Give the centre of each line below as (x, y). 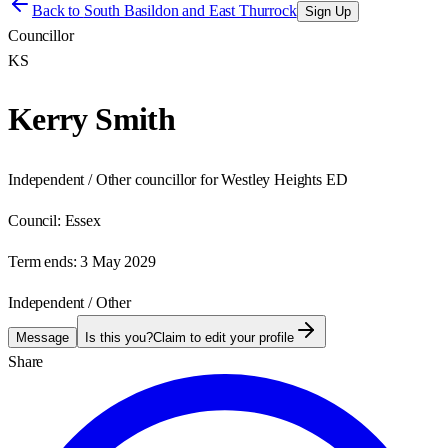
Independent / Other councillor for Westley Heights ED (178, 179)
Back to (58, 10)
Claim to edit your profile (223, 337)
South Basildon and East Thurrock (190, 10)
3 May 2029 (118, 261)
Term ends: (42, 261)
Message (42, 337)
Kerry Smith (91, 119)
